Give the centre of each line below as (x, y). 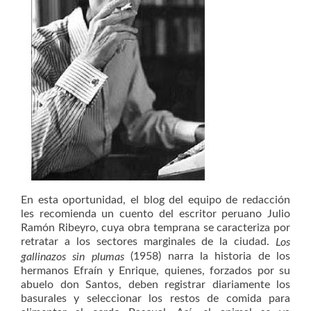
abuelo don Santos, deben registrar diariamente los (155, 284)
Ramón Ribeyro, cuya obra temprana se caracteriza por (155, 227)
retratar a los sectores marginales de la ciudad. (148, 241)
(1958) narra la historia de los (207, 256)
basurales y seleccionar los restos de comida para (155, 298)
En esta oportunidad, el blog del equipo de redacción (155, 200)
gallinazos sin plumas (73, 257)
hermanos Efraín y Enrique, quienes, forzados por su (155, 270)
